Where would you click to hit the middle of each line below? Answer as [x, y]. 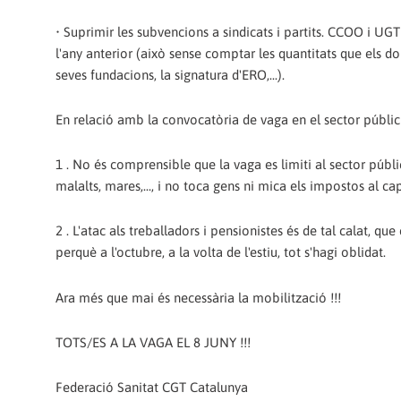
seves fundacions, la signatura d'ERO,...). [170, 74]
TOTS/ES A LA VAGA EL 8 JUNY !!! [153, 342]
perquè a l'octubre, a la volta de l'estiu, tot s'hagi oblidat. [221, 252]
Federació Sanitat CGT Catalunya [152, 387]
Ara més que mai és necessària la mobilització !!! [198, 297]
